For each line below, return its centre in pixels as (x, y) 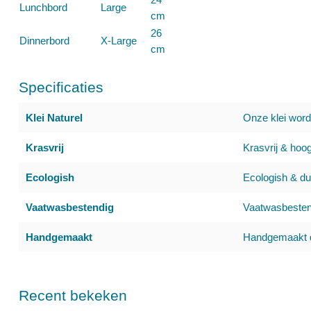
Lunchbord (43, 7)
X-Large (119, 41)
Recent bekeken (73, 295)
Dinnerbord (44, 41)
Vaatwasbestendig (70, 207)
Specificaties (61, 87)
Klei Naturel (54, 118)
